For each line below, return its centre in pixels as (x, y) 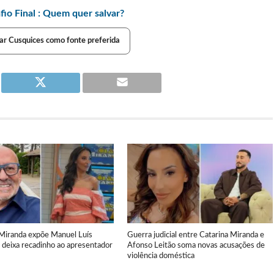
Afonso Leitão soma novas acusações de (196, 246)
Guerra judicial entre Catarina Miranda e (196, 235)
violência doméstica (161, 256)
